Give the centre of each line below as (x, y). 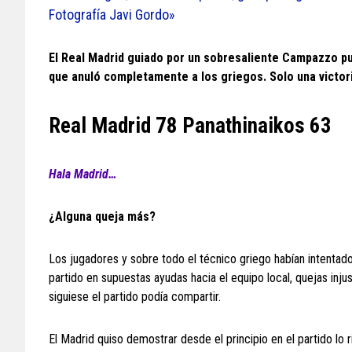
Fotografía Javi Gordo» (112, 15)
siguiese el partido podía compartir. (135, 297)
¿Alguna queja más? (102, 216)
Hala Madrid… (82, 174)
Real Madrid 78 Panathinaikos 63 (190, 126)
